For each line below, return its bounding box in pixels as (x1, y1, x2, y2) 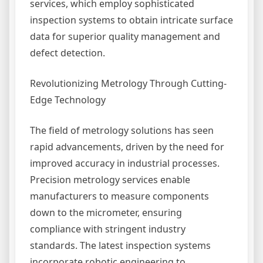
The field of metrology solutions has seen (30, 124, 214, 137)
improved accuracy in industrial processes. (30, 157, 220, 170)
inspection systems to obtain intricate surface (30, 14, 233, 26)
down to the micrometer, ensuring (30, 206, 182, 219)
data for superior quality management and (30, 30, 220, 43)
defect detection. (30, 46, 105, 59)
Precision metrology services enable (30, 173, 190, 186)
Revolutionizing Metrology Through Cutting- (30, 77, 227, 90)
